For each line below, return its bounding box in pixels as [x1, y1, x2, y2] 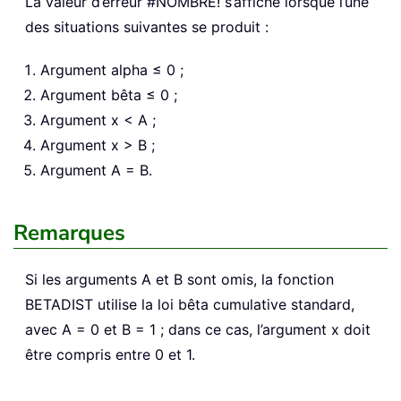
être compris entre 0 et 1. [25, 345, 195, 363]
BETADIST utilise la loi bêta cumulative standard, [25, 294, 354, 313]
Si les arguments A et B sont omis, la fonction [25, 269, 334, 288]
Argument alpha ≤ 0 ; [40, 60, 183, 79]
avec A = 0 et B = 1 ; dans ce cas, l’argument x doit [25, 320, 371, 338]
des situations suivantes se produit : [25, 17, 269, 36]
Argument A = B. [40, 160, 152, 179]
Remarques [13, 218, 125, 247]
